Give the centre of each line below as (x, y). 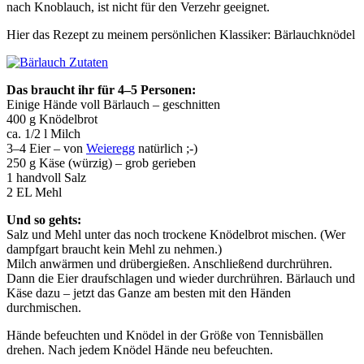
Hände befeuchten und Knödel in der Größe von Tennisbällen (165, 335)
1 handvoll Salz (46, 177)
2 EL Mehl (34, 192)
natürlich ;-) (166, 148)
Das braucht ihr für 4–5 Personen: (101, 89)
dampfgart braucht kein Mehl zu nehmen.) (114, 249)
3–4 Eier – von (46, 148)
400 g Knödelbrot (52, 119)
